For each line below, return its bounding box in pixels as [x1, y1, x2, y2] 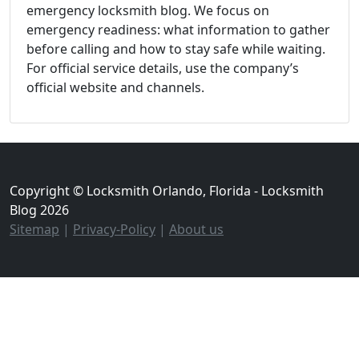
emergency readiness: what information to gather [26, 20, 330, 38]
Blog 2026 [10, 200, 69, 219]
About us [169, 220, 224, 238]
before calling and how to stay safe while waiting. [26, 39, 325, 58]
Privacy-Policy [73, 220, 155, 238]
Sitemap [10, 220, 59, 238]
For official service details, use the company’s [26, 58, 299, 77]
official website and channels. [26, 78, 204, 96]
